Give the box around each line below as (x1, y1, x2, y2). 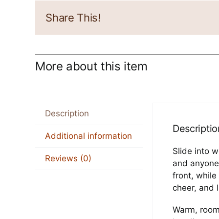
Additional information (44, 131, 132, 141)
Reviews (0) (44, 153, 91, 164)
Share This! (45, 11, 101, 24)
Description (44, 109, 89, 119)
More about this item (35, 59, 148, 74)
